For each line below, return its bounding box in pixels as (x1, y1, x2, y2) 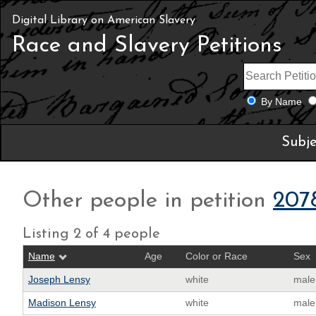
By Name (260, 96, 302, 107)
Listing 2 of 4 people (23, 226, 160, 241)
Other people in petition (23, 189, 273, 212)
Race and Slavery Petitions (12, 35, 282, 57)
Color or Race (185, 250, 248, 262)
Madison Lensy (28, 297, 96, 308)
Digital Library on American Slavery (12, 15, 195, 26)
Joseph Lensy (28, 274, 90, 285)
